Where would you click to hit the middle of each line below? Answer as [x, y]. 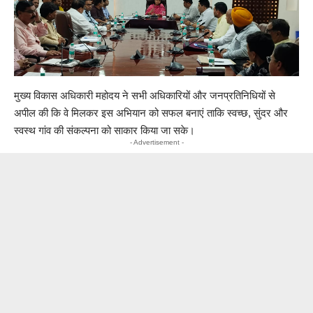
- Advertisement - [156, 142]
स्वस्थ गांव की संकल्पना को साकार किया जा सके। [104, 130]
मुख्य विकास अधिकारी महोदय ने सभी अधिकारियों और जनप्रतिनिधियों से [145, 95]
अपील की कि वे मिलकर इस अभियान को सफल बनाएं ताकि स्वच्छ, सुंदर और [151, 113]
